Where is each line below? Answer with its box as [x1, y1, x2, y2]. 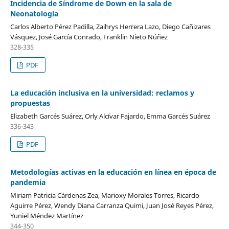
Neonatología [10, 8, 58, 18]
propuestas [10, 98, 50, 108]
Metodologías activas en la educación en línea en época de [10, 167, 216, 177]
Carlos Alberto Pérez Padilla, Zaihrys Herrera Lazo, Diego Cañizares [10, 21, 211, 31]
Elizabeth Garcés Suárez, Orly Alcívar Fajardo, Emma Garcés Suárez [10, 111, 210, 121]
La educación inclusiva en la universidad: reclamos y [10, 87, 194, 98]
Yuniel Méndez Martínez [10, 211, 83, 220]
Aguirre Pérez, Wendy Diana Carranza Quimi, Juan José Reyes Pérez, [10, 200, 214, 210]
